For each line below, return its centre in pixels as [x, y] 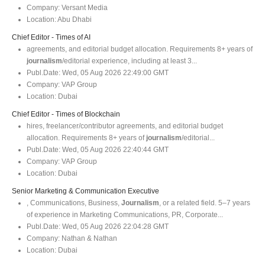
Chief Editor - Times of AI [51, 37]
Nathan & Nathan [88, 238]
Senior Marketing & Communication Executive [85, 191]
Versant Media [84, 7]
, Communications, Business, [74, 203]
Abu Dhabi [74, 19]
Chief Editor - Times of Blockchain [66, 114]
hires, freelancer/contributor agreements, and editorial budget [125, 126]
